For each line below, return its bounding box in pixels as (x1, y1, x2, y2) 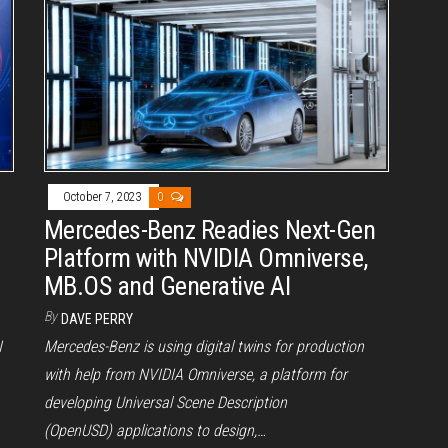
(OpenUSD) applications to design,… (44, 421, 266, 441)
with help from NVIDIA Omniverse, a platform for (44, 365, 347, 385)
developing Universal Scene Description (44, 393, 287, 413)
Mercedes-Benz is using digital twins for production (44, 337, 364, 357)
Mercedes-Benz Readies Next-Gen (44, 215, 376, 246)
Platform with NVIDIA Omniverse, (44, 243, 368, 274)
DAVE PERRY (61, 311, 133, 328)
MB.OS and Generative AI (44, 271, 291, 302)
